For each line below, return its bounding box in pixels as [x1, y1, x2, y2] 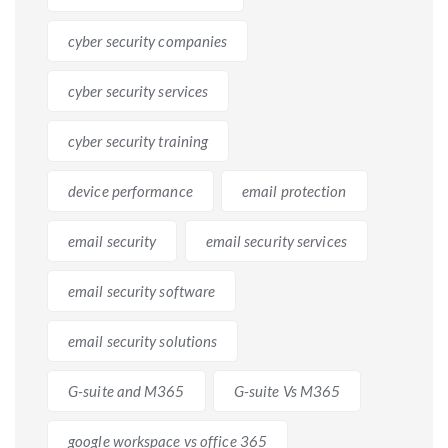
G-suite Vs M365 [233, 381, 341, 400]
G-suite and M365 [68, 381, 185, 400]
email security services [205, 231, 347, 250]
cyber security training [68, 131, 209, 150]
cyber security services [68, 81, 209, 100]
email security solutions [68, 331, 218, 350]
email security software [68, 281, 216, 300]
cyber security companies [68, 31, 228, 50]
